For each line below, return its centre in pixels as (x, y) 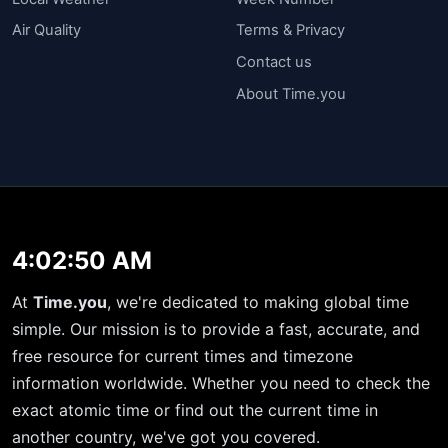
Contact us (274, 61)
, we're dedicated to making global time (258, 302)
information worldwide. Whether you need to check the (221, 383)
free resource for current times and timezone (182, 356)
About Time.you (291, 93)
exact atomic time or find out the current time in (195, 410)
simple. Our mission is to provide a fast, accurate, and (216, 329)
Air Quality (46, 30)
